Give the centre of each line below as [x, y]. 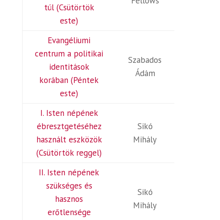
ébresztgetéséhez [69, 126]
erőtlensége [69, 212]
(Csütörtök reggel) [69, 153]
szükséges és [69, 186]
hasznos [69, 199]
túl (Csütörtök [69, 7]
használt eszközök [69, 139]
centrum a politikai [69, 54]
